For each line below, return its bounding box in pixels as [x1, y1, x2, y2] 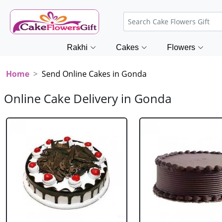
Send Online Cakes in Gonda [42, 68, 147, 79]
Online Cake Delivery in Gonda [4, 90, 171, 107]
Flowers [167, 43, 195, 52]
